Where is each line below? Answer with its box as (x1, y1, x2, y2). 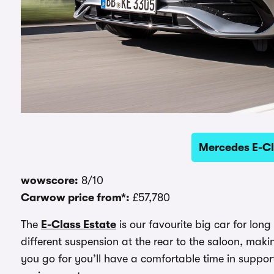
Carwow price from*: (21, 191, 130, 204)
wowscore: (21, 174, 78, 187)
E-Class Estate (41, 218, 116, 231)
